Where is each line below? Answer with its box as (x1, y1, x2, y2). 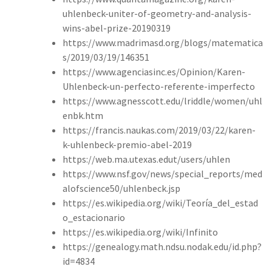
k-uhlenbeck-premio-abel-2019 (63, 138, 192, 151)
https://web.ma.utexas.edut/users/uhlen (63, 152, 230, 165)
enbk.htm (63, 109, 103, 121)
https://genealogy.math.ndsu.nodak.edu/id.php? (63, 240, 262, 253)
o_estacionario (63, 211, 125, 223)
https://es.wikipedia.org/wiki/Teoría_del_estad (63, 196, 258, 209)
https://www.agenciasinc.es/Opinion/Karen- (63, 65, 245, 78)
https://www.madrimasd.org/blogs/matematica (63, 36, 263, 49)
